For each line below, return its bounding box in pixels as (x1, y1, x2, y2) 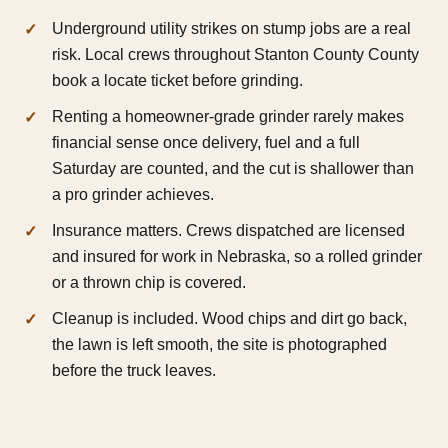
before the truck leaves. (52, 362, 216, 380)
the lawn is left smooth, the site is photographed (52, 336, 387, 354)
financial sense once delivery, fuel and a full (52, 134, 360, 152)
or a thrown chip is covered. (52, 274, 246, 292)
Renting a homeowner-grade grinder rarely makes (52, 108, 404, 126)
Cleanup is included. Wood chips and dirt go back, (52, 310, 407, 328)
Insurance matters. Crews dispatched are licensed (52, 222, 405, 240)
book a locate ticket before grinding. (52, 72, 303, 90)
